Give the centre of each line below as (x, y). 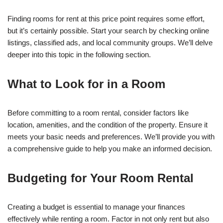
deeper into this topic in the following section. (79, 55)
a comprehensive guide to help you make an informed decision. (110, 149)
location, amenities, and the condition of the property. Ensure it (108, 125)
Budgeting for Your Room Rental (101, 178)
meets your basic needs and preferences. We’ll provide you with (111, 137)
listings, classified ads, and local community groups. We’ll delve (110, 43)
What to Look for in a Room (86, 84)
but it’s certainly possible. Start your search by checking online (108, 31)
